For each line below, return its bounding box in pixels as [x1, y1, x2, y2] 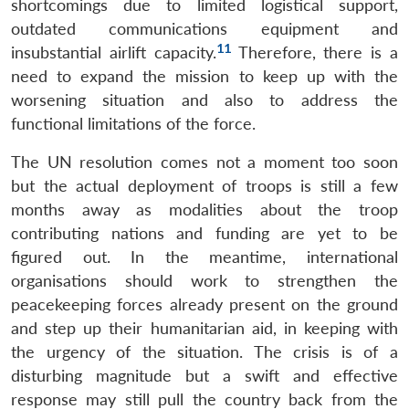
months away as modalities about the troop [11, 199, 398, 219]
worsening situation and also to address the [11, 89, 398, 110]
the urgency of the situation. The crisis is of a [11, 341, 398, 362]
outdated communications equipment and [11, 18, 398, 38]
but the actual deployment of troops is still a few [11, 175, 398, 195]
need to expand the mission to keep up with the [11, 66, 398, 86]
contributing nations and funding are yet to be [11, 223, 398, 243]
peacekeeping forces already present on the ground [11, 294, 398, 314]
